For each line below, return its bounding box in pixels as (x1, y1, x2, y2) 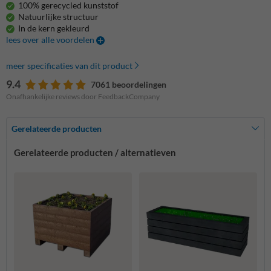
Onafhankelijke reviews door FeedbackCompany (6, 91, 160, 101)
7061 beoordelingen (91, 79, 166, 90)
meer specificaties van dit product (6, 60, 132, 71)
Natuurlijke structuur (18, 11, 99, 22)
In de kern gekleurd (18, 22, 90, 33)
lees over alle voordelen (6, 34, 96, 45)
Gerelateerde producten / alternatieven (14, 146, 176, 158)
